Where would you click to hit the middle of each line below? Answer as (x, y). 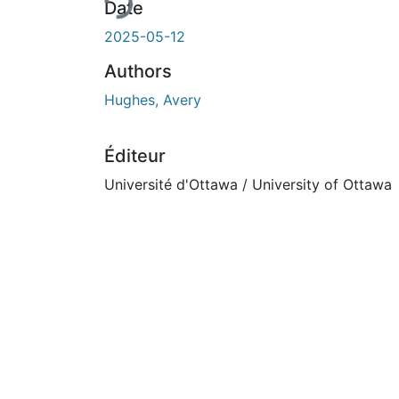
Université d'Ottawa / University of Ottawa (248, 184)
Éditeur (135, 155)
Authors (138, 71)
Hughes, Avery (153, 99)
